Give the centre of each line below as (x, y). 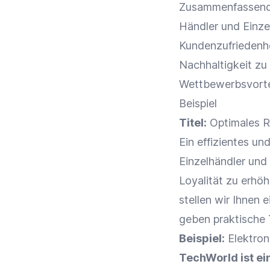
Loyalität (201, 181)
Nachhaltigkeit (215, 65)
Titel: (193, 123)
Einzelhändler (212, 161)
